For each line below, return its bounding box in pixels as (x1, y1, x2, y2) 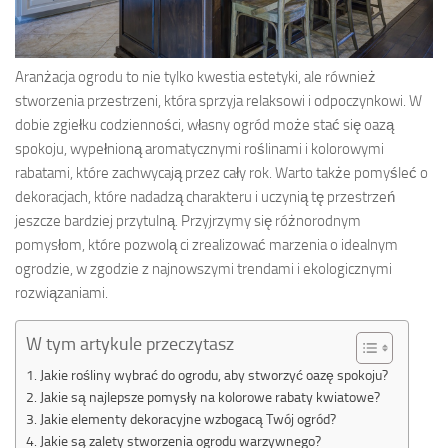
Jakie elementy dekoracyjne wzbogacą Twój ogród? (39, 410, 336, 427)
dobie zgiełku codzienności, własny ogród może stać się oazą (15, 115, 394, 134)
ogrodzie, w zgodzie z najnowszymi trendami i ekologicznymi (15, 259, 392, 278)
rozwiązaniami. (15, 283, 108, 302)
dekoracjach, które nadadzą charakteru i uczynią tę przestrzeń (15, 187, 395, 206)
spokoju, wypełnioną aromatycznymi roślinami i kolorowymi (15, 139, 384, 158)
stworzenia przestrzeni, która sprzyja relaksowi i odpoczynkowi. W (15, 91, 422, 110)
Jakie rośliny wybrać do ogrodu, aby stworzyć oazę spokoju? (39, 366, 388, 383)
